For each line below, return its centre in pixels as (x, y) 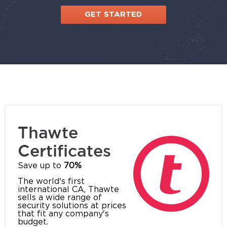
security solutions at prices (72, 206)
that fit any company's (63, 214)
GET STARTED (113, 15)
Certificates (64, 151)
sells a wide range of (60, 198)
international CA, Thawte (68, 190)
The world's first (51, 182)
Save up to (41, 166)
